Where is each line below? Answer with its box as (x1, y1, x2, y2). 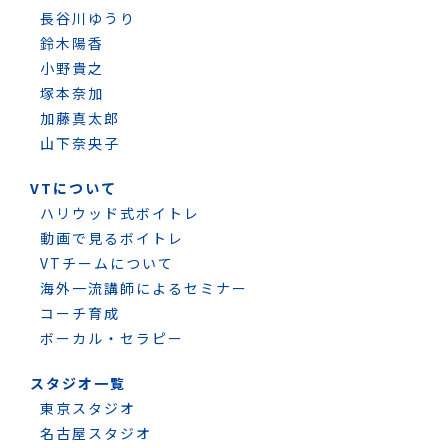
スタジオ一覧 (30, 372, 126, 393)
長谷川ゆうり (40, 7, 136, 28)
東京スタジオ (40, 397, 136, 418)
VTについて (30, 177, 117, 198)
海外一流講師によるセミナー (40, 277, 248, 298)
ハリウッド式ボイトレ (40, 202, 200, 223)
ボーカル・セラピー (40, 327, 184, 348)
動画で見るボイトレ (40, 227, 184, 248)
